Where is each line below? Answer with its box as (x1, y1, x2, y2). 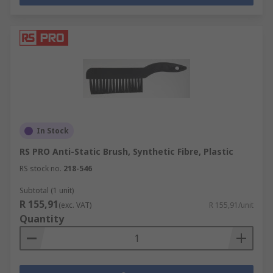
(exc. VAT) (58, 200, 91, 210)
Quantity (19, 212, 64, 225)
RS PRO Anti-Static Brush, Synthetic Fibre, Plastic (19, 146, 233, 157)
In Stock (37, 126, 69, 136)
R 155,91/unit (209, 200, 253, 210)
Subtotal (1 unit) (19, 185, 74, 196)
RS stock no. (19, 163, 62, 174)
